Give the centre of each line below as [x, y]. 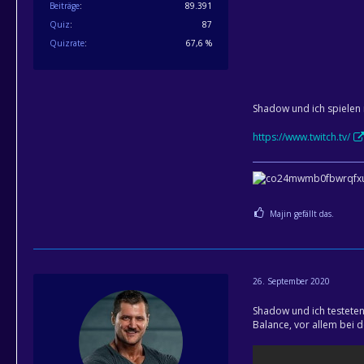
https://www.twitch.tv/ [301, 136]
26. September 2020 [291, 281]
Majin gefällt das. [302, 214]
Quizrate [67, 43]
